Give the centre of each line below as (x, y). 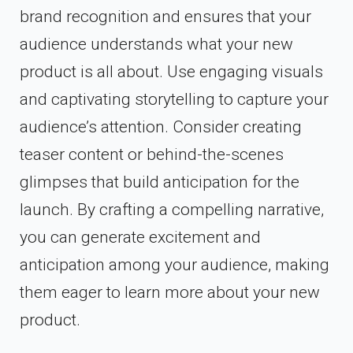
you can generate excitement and (140, 238)
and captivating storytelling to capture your (174, 100)
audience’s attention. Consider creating (161, 127)
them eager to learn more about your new (170, 293)
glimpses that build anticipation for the (160, 182)
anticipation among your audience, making (175, 265)
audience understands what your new (156, 45)
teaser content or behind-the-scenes (152, 155)
